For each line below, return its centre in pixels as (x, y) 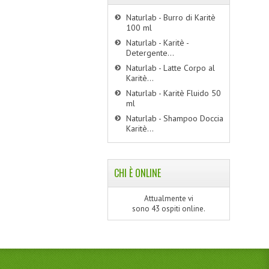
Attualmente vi (169, 199)
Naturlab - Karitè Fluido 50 (174, 93)
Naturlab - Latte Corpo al (171, 68)
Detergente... (150, 52)
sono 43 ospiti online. (169, 209)
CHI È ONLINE (138, 173)
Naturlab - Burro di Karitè (171, 17)
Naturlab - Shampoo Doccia (175, 118)
